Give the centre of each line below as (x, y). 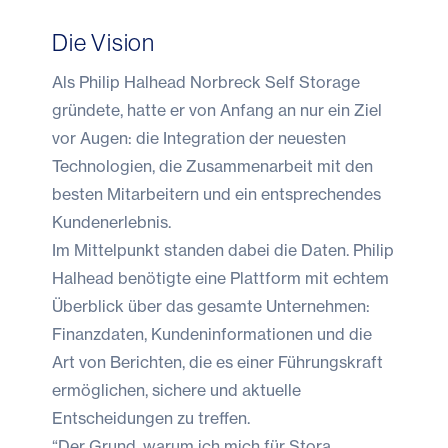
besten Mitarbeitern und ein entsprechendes (216, 193)
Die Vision (103, 42)
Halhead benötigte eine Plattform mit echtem (220, 277)
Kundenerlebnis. (111, 221)
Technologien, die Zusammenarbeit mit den (212, 165)
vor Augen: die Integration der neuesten (199, 137)
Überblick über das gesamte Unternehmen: (211, 305)
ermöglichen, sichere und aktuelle (176, 389)
